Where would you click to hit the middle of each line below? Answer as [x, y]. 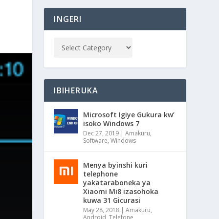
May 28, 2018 [101, 210]
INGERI [68, 19]
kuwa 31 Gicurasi [112, 200]
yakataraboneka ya [117, 182]
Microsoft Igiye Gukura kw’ [129, 114]
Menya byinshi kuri [116, 165]
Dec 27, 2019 [101, 133]
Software [96, 140]
